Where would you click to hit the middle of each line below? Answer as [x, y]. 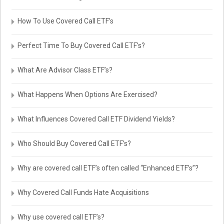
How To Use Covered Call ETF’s [66, 21]
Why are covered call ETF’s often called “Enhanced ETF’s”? [108, 168]
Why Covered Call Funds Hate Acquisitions [83, 192]
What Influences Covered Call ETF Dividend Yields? [96, 119]
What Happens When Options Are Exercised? [88, 94]
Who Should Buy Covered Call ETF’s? [74, 143]
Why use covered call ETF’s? [61, 217]
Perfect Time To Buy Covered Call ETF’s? [81, 45]
